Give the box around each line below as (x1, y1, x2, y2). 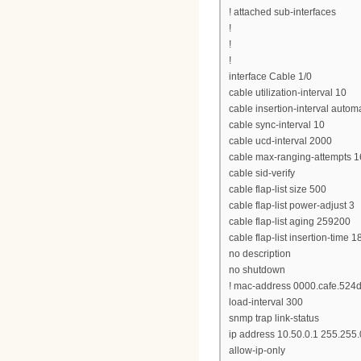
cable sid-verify (229, 167, 295, 179)
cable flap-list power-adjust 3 (229, 199, 355, 211)
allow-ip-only (229, 344, 285, 356)
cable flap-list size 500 (229, 183, 326, 195)
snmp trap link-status (229, 312, 319, 324)
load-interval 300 (229, 296, 303, 308)
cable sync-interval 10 (229, 118, 325, 131)
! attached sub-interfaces (229, 6, 336, 18)
